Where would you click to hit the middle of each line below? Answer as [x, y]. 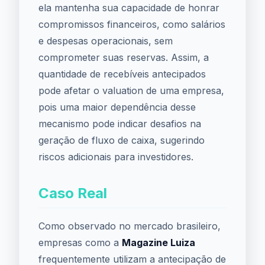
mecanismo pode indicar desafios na [120, 124]
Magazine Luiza [159, 243]
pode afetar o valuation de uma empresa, [131, 91]
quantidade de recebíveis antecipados [122, 74]
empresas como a [80, 243]
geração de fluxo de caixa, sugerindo [122, 140]
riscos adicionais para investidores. [116, 157]
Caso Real [73, 193]
